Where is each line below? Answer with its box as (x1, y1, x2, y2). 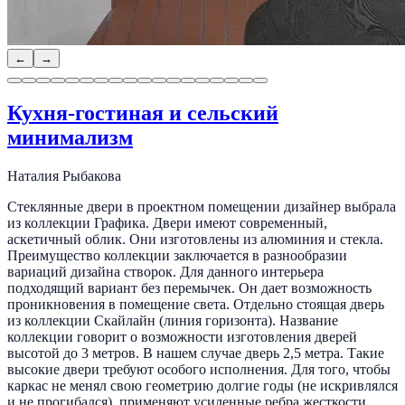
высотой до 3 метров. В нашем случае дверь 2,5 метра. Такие (7, 345, 384, 362)
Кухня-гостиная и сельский (7, 101, 278, 126)
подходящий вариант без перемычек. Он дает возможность (7, 280, 372, 297)
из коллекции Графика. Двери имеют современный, (7, 215, 327, 231)
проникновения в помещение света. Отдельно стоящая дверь (7, 297, 384, 313)
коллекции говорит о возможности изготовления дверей (7, 329, 357, 345)
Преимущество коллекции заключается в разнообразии (7, 248, 347, 264)
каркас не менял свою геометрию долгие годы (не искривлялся (7, 378, 398, 394)
